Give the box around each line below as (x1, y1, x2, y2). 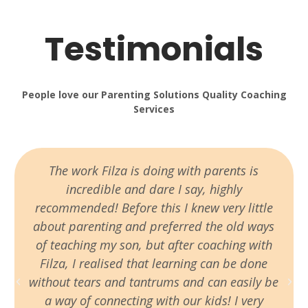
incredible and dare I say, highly (65, 180, 242, 197)
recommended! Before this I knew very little (34, 199, 273, 216)
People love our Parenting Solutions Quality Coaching (21, 88, 287, 102)
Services (133, 102, 175, 116)
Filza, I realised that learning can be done (40, 254, 268, 272)
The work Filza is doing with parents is (49, 162, 259, 179)
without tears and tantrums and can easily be (29, 273, 279, 290)
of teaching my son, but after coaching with (35, 236, 272, 253)
